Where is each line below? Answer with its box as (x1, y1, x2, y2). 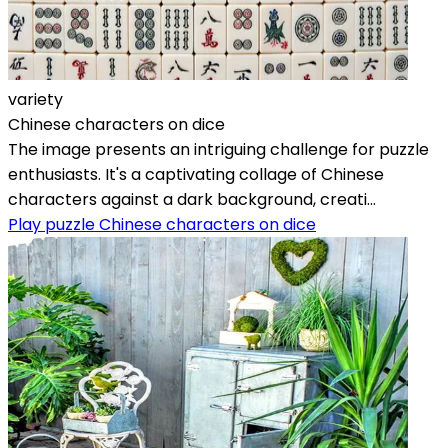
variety (8, 87, 63, 111)
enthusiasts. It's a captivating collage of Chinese (8, 162, 384, 186)
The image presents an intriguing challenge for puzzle (8, 137, 429, 161)
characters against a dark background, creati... (8, 187, 376, 211)
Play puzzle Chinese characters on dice (8, 212, 316, 236)
